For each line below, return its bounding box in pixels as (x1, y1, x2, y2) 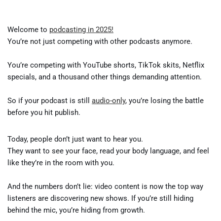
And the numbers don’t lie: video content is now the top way (7, 182, 203, 191)
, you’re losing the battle (125, 96, 204, 105)
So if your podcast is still (7, 96, 92, 105)
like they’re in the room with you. (7, 158, 114, 167)
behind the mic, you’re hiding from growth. (7, 206, 145, 215)
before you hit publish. (7, 108, 80, 117)
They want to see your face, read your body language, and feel (7, 147, 209, 155)
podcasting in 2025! (49, 25, 113, 34)
